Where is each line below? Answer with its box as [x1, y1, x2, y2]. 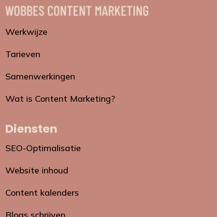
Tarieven [5, 48, 41, 60]
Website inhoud [5, 164, 69, 176]
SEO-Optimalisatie [5, 142, 81, 154]
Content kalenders [5, 186, 79, 198]
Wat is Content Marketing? [5, 93, 116, 104]
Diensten [5, 121, 58, 137]
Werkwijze [5, 26, 48, 37]
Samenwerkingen [5, 70, 76, 82]
